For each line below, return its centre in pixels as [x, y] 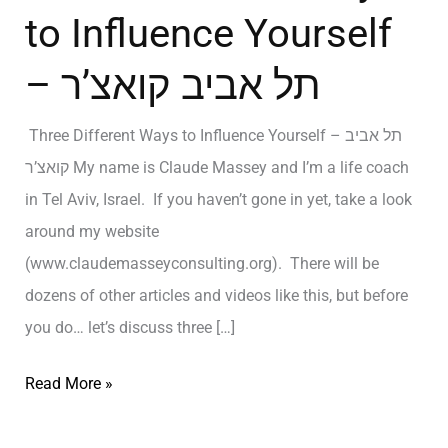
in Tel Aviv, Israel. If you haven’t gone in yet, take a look [218, 199]
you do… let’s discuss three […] [129, 327]
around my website [91, 231]
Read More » [68, 383]
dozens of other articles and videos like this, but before [216, 295]
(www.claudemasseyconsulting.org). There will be [201, 263]
